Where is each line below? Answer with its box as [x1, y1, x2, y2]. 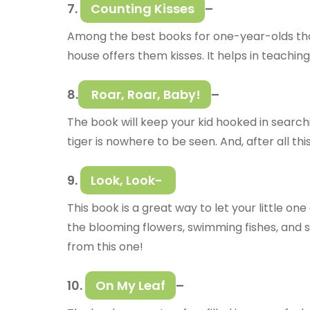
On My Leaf [95, 277, 165, 295]
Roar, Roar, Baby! [89, 86, 201, 104]
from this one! [67, 239, 146, 255]
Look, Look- [91, 172, 165, 190]
